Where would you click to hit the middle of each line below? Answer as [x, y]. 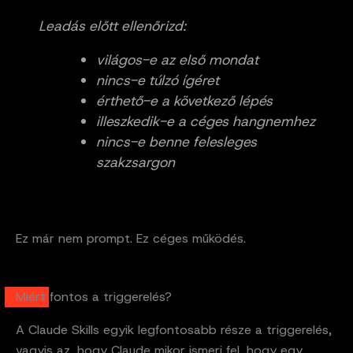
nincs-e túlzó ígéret [157, 81]
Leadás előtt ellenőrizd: [112, 26]
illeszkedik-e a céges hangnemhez [205, 122]
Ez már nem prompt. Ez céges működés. [131, 238]
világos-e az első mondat [177, 60]
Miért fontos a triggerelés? [94, 296]
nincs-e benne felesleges [176, 142]
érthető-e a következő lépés [184, 101]
